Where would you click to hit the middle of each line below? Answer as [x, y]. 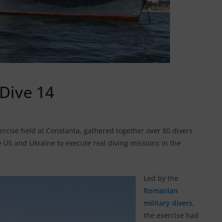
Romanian [161, 190]
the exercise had [171, 215]
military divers [168, 203]
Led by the [161, 178]
